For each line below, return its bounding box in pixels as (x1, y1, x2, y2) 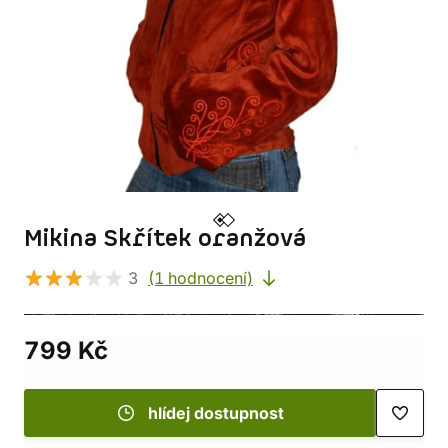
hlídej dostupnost (148, 403, 284, 423)
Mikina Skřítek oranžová (24, 223, 306, 255)
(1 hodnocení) (148, 268, 253, 288)
